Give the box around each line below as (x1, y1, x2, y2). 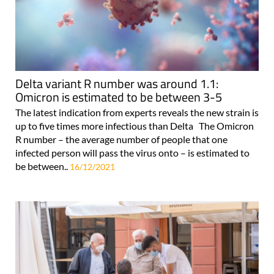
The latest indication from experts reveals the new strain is (15, 106, 259, 118)
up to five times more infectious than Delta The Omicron (15, 119, 254, 131)
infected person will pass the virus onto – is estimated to (15, 146, 250, 158)
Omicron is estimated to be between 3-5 (15, 87, 222, 106)
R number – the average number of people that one (15, 133, 228, 145)
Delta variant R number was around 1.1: (15, 73, 218, 93)
